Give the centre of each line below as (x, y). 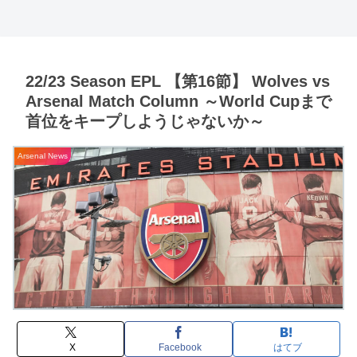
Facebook (180, 348)
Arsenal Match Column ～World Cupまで (178, 101)
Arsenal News (43, 155)
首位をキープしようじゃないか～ (145, 121)
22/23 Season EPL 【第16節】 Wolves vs (178, 81)
